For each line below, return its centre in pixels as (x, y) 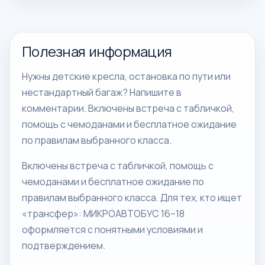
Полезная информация (97, 52)
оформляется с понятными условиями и (112, 230)
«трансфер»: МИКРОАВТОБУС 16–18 (103, 214)
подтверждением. (64, 245)
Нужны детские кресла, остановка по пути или (126, 76)
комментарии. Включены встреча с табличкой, (128, 108)
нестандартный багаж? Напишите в (102, 92)
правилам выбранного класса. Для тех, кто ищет (132, 198)
